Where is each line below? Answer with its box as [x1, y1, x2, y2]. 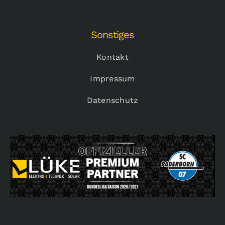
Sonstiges [91, 29, 134, 41]
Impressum [90, 74, 135, 84]
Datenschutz [86, 95, 139, 105]
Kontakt [96, 52, 129, 62]
